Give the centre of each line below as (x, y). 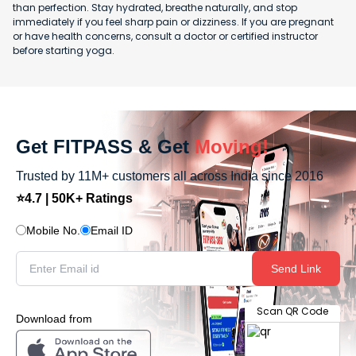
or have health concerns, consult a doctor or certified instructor (165, 36)
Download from (54, 318)
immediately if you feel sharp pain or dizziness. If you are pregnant (173, 21)
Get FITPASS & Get (103, 146)
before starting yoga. (65, 50)
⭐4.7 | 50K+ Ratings (74, 198)
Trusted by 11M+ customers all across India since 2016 (170, 176)
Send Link (296, 268)
